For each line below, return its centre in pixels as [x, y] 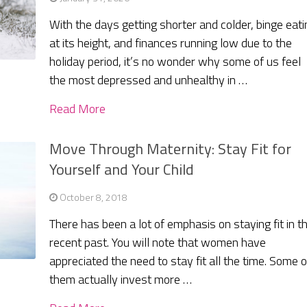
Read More [78, 109]
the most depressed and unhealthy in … [149, 80]
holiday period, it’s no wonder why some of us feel [175, 62]
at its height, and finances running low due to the [171, 43]
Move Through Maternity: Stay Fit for [171, 149]
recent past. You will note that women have [158, 243]
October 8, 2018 [94, 197]
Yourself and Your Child [122, 170]
